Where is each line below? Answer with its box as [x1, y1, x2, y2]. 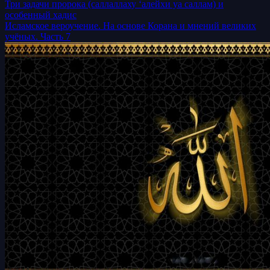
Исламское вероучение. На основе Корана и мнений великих [5, 20, 256, 31]
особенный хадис [5, 9, 77, 20]
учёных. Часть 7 [5, 31, 71, 42]
